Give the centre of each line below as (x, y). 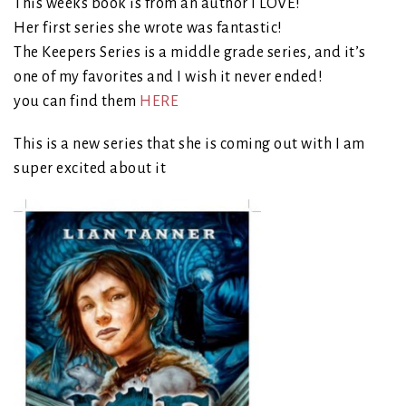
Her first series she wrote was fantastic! (148, 29)
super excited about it (90, 169)
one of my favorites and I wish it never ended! (168, 77)
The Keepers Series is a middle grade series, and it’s (190, 53)
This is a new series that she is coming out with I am (189, 145)
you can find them (77, 102)
